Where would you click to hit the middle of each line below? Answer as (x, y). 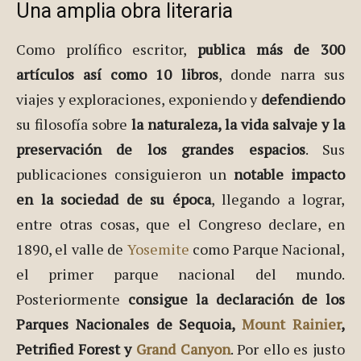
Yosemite (158, 249)
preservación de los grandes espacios (161, 149)
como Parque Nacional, (267, 249)
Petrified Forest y (76, 349)
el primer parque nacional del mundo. (180, 274)
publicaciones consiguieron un (125, 174)
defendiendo (303, 100)
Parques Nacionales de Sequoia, (129, 324)
